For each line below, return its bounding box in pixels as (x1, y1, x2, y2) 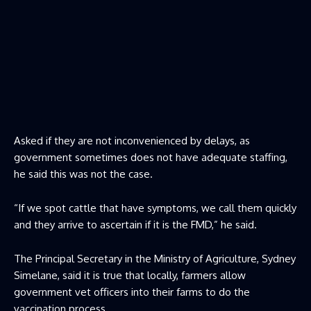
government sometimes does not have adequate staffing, (14, 150, 287, 164)
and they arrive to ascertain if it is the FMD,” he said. (14, 217, 257, 231)
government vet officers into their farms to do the (14, 285, 250, 299)
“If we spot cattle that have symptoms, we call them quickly (14, 201, 296, 215)
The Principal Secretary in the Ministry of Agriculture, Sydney (14, 251, 296, 265)
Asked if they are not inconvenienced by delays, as (14, 133, 250, 147)
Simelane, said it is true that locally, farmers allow (14, 268, 246, 282)
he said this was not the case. (14, 167, 153, 180)
